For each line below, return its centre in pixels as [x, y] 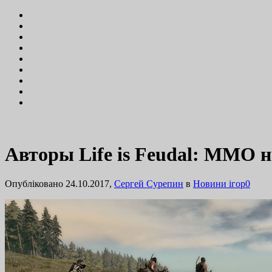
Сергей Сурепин [149, 184]
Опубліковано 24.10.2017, [59, 184]
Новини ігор [219, 184]
